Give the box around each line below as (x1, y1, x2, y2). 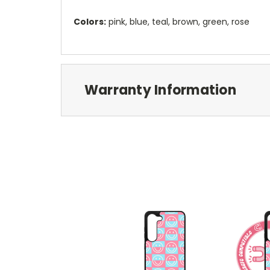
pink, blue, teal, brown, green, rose (106, 16, 250, 28)
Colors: (74, 16, 106, 28)
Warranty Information (84, 81, 236, 100)
